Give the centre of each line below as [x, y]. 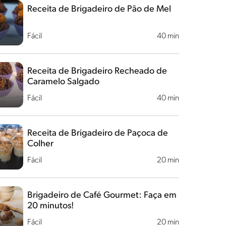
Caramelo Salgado [63, 82]
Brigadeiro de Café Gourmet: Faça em [102, 195]
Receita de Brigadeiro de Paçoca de [97, 133]
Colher [40, 144]
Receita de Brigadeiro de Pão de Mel [99, 9]
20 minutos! [50, 206]
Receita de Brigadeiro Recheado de [97, 71]
